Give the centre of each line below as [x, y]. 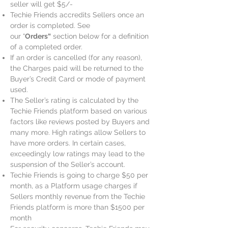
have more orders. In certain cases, [68, 143]
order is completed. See [50, 25]
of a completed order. [46, 47]
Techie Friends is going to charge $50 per [79, 175]
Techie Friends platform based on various [79, 111]
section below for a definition [100, 36]
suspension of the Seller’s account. [68, 164]
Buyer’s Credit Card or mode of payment [78, 79]
